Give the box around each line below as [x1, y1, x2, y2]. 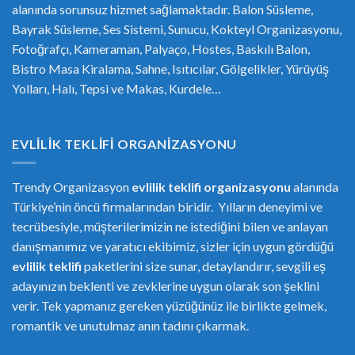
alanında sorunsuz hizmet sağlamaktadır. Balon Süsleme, [12, 2, 313, 17]
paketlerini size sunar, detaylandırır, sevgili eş [82, 258, 326, 274]
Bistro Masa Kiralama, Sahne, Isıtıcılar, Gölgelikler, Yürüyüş [12, 61, 329, 77]
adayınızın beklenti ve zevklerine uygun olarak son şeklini [12, 278, 319, 294]
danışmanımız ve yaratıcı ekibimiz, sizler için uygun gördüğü [12, 239, 334, 254]
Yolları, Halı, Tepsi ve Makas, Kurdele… [12, 81, 221, 97]
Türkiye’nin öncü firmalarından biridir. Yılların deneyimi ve [12, 199, 323, 215]
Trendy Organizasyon [12, 179, 129, 195]
